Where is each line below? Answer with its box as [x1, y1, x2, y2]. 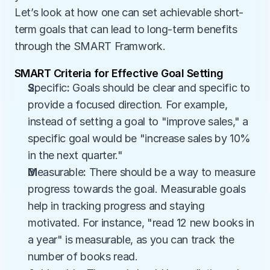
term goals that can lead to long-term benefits [14, 23, 237, 36]
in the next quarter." [28, 149, 123, 162]
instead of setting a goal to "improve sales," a [28, 115, 249, 128]
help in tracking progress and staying [28, 199, 205, 212]
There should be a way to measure [86, 166, 256, 178]
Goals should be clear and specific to [69, 81, 251, 94]
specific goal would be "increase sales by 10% [28, 132, 251, 145]
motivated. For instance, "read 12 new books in [28, 216, 254, 229]
